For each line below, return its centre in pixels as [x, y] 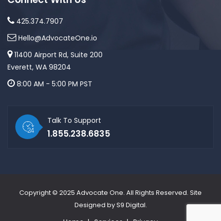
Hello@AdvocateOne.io [57, 38]
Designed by [95, 205]
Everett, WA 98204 [39, 67]
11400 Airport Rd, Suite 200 [57, 55]
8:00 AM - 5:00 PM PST [54, 84]
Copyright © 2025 [48, 192]
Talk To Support [74, 120]
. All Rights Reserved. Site [163, 192]
